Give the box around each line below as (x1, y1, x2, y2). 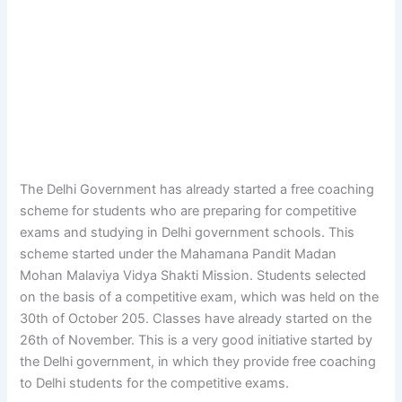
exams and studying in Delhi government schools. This (20, 223, 355, 240)
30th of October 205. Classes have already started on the (20, 310, 372, 327)
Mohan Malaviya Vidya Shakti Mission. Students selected (20, 267, 367, 284)
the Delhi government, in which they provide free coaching (20, 353, 377, 370)
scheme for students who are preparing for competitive (20, 202, 357, 219)
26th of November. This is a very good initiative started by (20, 331, 373, 348)
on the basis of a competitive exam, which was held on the (20, 288, 380, 305)
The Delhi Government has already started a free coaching (20, 180, 375, 197)
